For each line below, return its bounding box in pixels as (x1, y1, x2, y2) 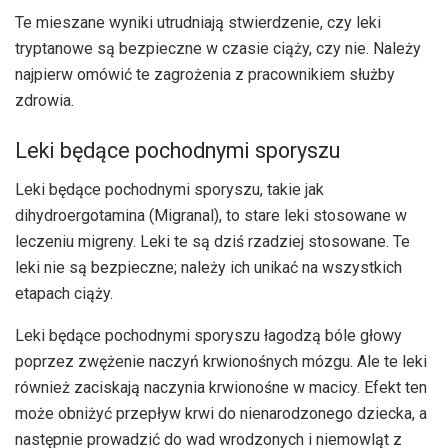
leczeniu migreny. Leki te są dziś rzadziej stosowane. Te (15, 231, 410, 251)
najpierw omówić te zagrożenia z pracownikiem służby (15, 65, 395, 85)
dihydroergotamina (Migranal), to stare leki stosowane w (15, 205, 407, 225)
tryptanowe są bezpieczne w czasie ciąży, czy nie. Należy (15, 39, 421, 59)
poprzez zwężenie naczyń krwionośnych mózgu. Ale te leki (15, 351, 427, 371)
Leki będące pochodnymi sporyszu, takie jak (15, 179, 324, 199)
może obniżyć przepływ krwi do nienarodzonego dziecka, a (15, 403, 427, 423)
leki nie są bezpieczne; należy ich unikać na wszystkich (15, 257, 402, 277)
